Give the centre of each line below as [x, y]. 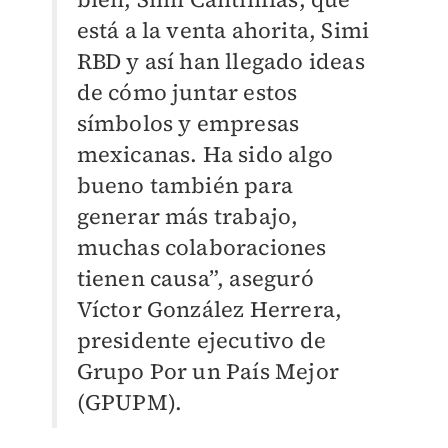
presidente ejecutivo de [201, 340]
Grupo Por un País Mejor [208, 371]
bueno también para [185, 185]
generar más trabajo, [187, 216]
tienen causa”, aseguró [195, 278]
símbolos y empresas [188, 123]
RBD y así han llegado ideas [220, 61]
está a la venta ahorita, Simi [223, 30]
